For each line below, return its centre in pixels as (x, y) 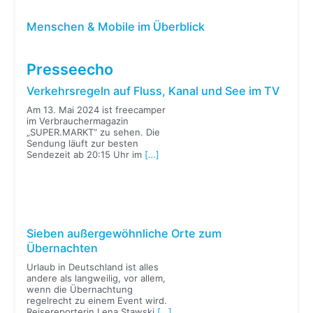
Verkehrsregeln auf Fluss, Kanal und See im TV (153, 91)
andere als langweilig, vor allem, (96, 278)
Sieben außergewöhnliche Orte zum (124, 234)
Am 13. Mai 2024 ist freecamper (96, 109)
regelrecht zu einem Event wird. (97, 300)
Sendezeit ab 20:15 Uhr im (86, 154)
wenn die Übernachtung (80, 289)
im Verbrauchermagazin (78, 121)
